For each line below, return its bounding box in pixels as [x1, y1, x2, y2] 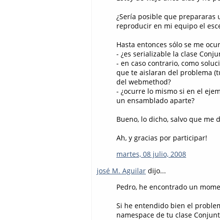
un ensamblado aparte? [116, 96, 194, 106]
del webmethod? [116, 77, 171, 87]
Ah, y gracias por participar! [116, 133, 207, 143]
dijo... [146, 165, 166, 175]
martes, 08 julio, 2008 [116, 149, 186, 159]
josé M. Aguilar [97, 165, 146, 175]
